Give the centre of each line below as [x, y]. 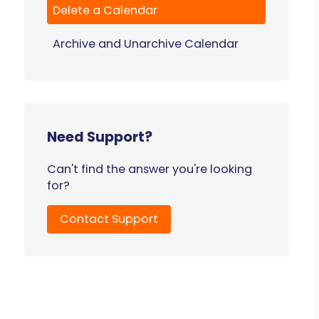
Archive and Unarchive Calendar [146, 43]
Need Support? [100, 137]
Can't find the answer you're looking [150, 169]
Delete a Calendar [105, 10]
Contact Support [109, 219]
